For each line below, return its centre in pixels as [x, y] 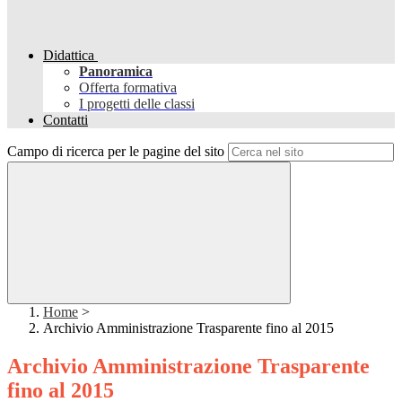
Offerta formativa [128, 88]
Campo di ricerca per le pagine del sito [116, 152]
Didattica [69, 56]
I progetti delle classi [137, 104]
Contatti [66, 120]
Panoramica [116, 72]
